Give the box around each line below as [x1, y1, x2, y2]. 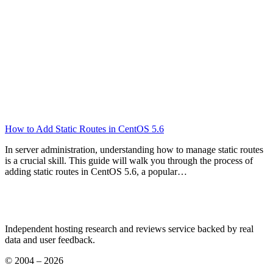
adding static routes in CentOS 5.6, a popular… [5, 166, 187, 177]
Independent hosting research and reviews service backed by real [5, 223, 253, 234]
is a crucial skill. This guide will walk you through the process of [5, 155, 253, 166]
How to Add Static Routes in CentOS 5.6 [5, 123, 164, 134]
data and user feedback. [5, 234, 95, 245]
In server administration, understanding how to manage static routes [5, 144, 263, 155]
